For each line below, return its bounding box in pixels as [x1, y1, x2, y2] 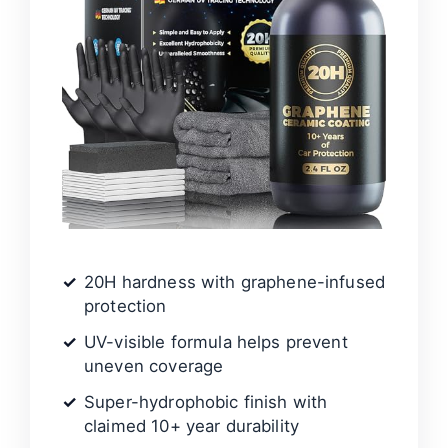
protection [84, 296, 167, 317]
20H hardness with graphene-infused [84, 272, 386, 293]
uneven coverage [84, 356, 224, 377]
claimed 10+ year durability [84, 416, 300, 437]
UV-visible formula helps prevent [84, 332, 348, 353]
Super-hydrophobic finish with [84, 392, 328, 413]
